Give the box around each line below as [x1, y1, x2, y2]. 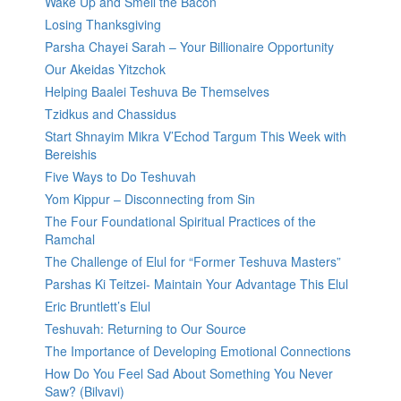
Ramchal [45, 230, 95, 249]
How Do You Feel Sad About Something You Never [45, 364, 333, 383]
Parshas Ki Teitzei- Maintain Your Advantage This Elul [45, 275, 348, 294]
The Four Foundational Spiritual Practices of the [45, 212, 316, 231]
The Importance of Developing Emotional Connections [45, 342, 351, 361]
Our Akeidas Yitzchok [45, 60, 166, 79]
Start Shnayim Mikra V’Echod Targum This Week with [45, 127, 346, 146]
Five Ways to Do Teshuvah [45, 167, 196, 186]
